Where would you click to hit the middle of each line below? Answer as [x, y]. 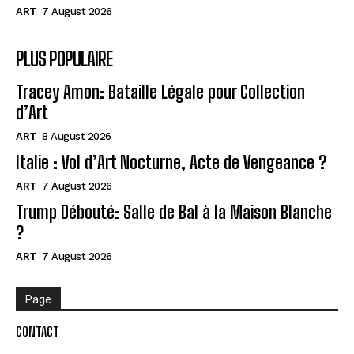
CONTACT [38, 332]
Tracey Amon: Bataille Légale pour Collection [160, 92]
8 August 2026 [77, 137]
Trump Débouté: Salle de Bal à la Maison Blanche [174, 213]
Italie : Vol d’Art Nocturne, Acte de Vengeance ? [171, 163]
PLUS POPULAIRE [64, 59]
